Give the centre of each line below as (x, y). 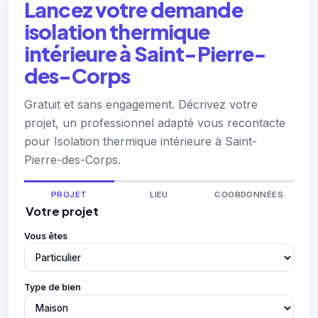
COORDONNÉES (249, 195)
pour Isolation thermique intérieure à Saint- (141, 142)
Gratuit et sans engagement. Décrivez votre (141, 105)
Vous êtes (46, 236)
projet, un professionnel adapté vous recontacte (155, 123)
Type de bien (53, 287)
